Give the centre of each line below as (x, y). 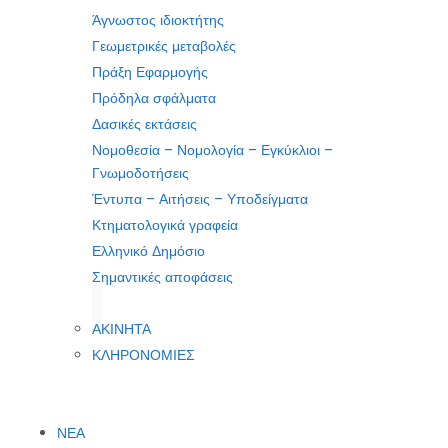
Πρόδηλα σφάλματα (154, 98)
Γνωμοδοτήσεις (140, 173)
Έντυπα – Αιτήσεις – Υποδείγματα (200, 199)
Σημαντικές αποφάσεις (162, 277)
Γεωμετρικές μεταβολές (164, 46)
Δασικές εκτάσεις (144, 124)
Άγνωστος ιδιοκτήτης (158, 20)
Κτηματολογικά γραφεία (165, 225)
